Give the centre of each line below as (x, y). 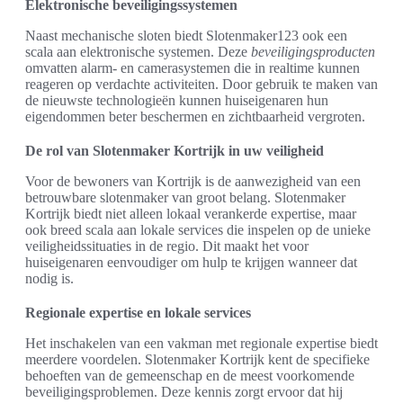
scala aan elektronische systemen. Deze (138, 52)
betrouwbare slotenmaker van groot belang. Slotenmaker (185, 198)
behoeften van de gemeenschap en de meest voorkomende (190, 376)
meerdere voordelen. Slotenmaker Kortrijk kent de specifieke (197, 360)
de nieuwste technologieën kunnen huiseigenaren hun (177, 101)
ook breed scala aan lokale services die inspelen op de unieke (198, 230)
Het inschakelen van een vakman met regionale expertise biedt (201, 344)
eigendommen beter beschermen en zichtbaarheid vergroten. (195, 117)
